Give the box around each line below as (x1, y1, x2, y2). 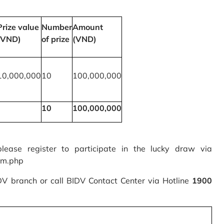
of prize (41, 34, 69, 44)
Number (41, 22, 72, 32)
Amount (72, 22, 103, 32)
